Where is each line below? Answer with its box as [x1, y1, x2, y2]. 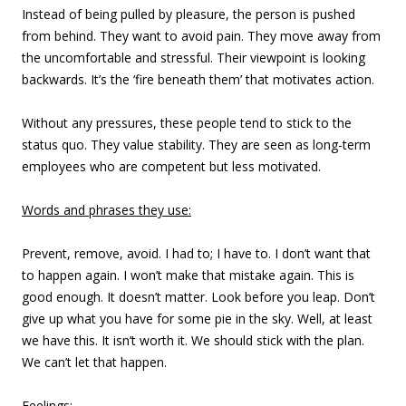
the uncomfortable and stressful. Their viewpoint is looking [22, 49, 365, 66]
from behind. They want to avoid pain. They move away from [22, 27, 381, 44]
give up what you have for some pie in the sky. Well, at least [22, 310, 372, 327]
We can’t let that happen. [22, 353, 167, 371]
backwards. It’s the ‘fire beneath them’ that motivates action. [22, 71, 374, 88]
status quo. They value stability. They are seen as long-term [22, 136, 371, 153]
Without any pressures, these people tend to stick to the [22, 114, 352, 131]
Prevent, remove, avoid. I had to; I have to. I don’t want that [22, 245, 371, 262]
